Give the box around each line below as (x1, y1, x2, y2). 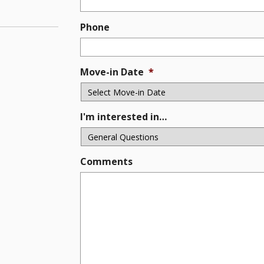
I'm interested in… (80, 110, 167, 123)
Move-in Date (80, 65, 144, 78)
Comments (80, 155, 133, 168)
